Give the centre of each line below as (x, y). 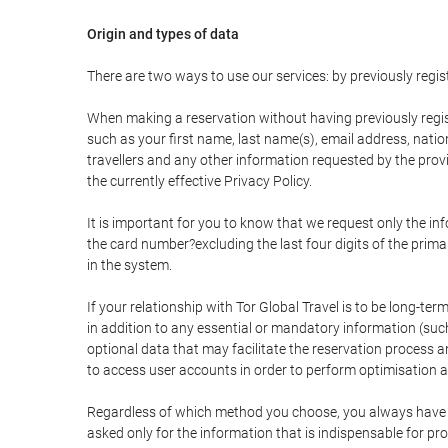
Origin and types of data (163, 34)
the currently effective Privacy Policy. (199, 181)
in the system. (129, 265)
